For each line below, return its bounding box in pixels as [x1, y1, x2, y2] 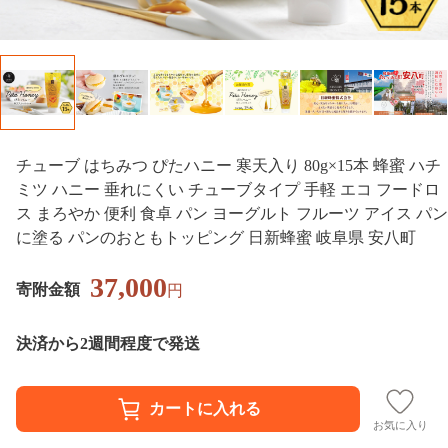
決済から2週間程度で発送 [16, 334, 200, 352]
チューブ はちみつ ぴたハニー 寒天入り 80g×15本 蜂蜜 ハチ [16, 156, 441, 174]
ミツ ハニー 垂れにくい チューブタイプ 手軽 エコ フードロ [16, 180, 440, 198]
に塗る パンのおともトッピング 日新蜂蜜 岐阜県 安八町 [16, 228, 416, 246]
